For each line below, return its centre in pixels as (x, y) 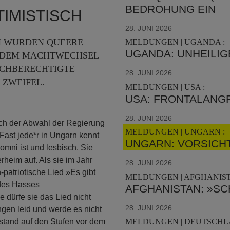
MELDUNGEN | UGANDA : (175, 42)
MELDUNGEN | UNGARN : (175, 132)
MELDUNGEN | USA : (165, 87)
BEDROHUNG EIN (170, 9)
